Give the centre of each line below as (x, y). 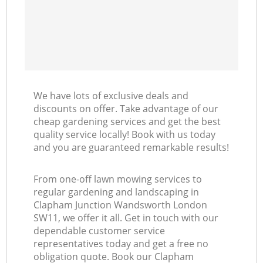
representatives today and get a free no (121, 244)
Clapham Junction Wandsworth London (121, 205)
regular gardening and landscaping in (117, 192)
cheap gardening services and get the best (127, 122)
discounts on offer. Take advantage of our (126, 109)
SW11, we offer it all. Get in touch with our (126, 218)
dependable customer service (100, 231)
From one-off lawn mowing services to (118, 179)
